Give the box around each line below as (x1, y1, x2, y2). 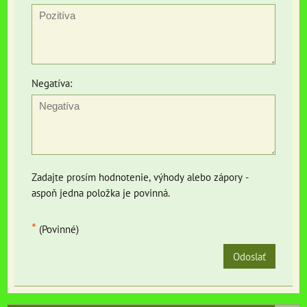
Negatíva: (32, 76, 72, 90)
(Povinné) (36, 222, 79, 236)
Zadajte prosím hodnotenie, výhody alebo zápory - (32, 170, 249, 184)
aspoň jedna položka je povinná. (32, 186, 170, 200)
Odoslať (233, 249, 266, 264)
